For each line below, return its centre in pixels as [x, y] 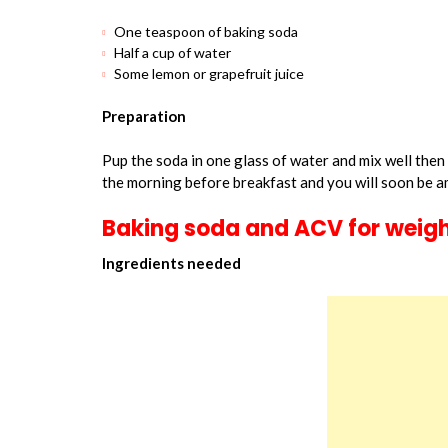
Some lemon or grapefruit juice [209, 73]
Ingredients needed [171, 262]
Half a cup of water [172, 52]
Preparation [144, 115]
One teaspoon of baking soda [206, 31]
